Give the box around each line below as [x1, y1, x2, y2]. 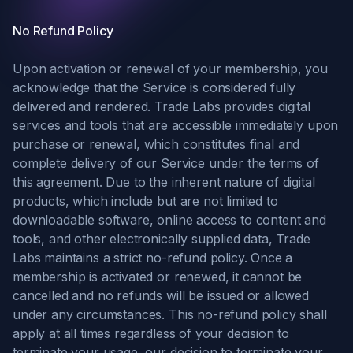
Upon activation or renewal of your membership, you [13, 61, 328, 76]
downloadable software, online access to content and [13, 212, 326, 228]
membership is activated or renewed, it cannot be [13, 269, 303, 284]
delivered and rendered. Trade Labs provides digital [13, 98, 310, 114]
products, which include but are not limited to [13, 193, 278, 209]
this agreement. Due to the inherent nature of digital [13, 174, 315, 190]
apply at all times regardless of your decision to [13, 325, 290, 341]
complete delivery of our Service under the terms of [13, 155, 319, 171]
